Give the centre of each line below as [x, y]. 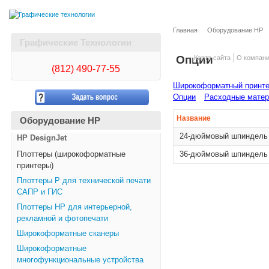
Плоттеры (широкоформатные [71, 154]
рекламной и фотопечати [62, 219]
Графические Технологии [76, 43]
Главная [185, 30]
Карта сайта [212, 58]
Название [194, 118]
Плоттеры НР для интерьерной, [74, 207]
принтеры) [35, 166]
